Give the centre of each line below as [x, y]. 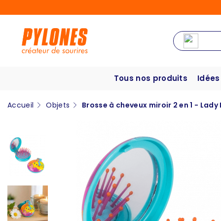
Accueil [21, 105]
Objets [58, 105]
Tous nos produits [151, 78]
